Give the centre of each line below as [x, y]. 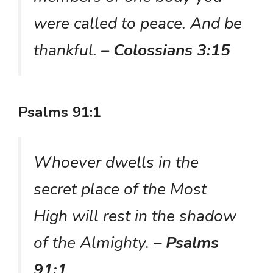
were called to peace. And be [138, 23]
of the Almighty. [91, 242]
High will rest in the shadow [135, 215]
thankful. [65, 50]
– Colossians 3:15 [164, 50]
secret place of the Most [120, 189]
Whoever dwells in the [116, 162]
